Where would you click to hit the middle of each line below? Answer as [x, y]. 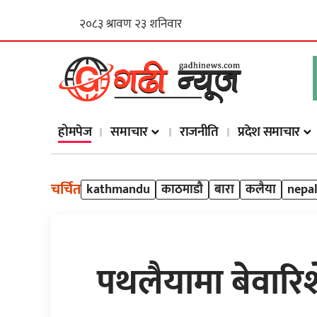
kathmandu [118, 190]
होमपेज [75, 132]
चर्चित [66, 190]
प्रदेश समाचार [269, 132]
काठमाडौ [182, 190]
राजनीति [199, 132]
